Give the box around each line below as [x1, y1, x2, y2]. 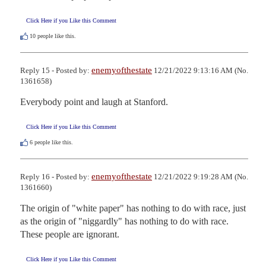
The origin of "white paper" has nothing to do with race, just [20, 203, 246, 214]
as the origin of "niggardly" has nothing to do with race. [20, 216, 229, 227]
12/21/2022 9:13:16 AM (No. [152, 66, 248, 75]
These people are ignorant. [20, 229, 119, 240]
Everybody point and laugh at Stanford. [20, 97, 168, 107]
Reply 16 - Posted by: [20, 172, 91, 182]
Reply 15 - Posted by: [20, 66, 91, 75]
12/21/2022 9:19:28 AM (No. [152, 172, 248, 182]
